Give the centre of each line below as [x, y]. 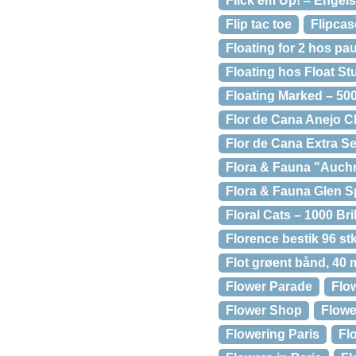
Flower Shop [264, 310]
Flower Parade [269, 286]
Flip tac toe [259, 24]
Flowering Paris [273, 334]
